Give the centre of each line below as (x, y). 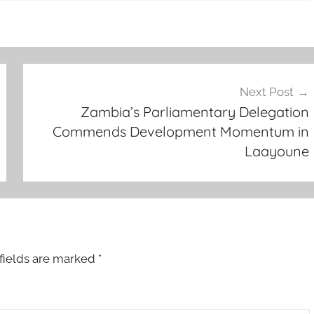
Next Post (266, 91)
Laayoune (277, 151)
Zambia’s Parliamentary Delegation (194, 111)
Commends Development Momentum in (180, 131)
